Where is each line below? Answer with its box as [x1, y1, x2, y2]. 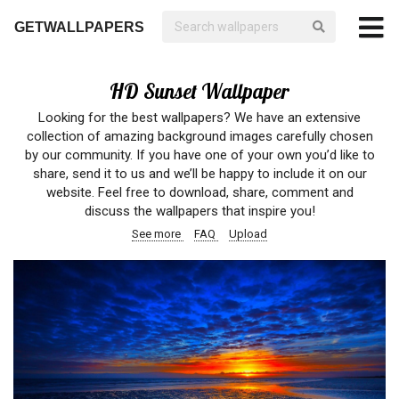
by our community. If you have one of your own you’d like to [24, 147, 375, 163]
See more [132, 227, 183, 240]
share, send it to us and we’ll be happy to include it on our [32, 166, 367, 182]
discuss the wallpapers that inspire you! [84, 203, 315, 219]
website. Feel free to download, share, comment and [45, 184, 354, 200]
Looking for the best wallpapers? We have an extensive [38, 110, 361, 126]
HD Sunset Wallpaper [110, 78, 289, 104]
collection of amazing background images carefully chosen [26, 128, 373, 144]
